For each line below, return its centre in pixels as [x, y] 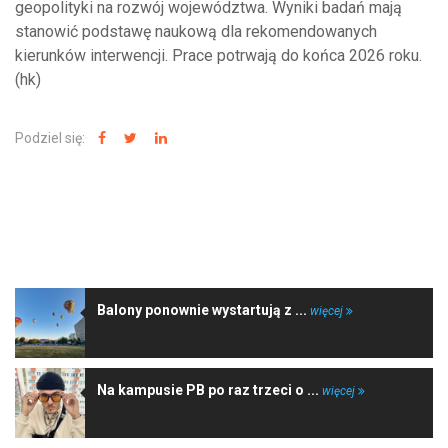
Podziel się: [51, 138]
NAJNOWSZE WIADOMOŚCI [117, 246]
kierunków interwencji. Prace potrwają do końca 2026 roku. [218, 56]
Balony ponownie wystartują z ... [203, 310]
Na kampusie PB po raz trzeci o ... [209, 390]
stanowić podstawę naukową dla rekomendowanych [196, 32]
